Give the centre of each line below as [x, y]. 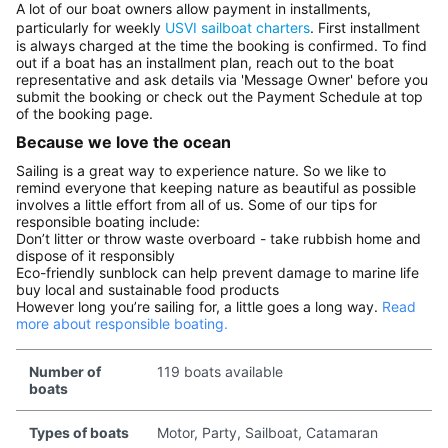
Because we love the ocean [123, 141]
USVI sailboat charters [237, 28]
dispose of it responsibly [95, 255]
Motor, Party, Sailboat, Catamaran [267, 432]
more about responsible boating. [122, 323]
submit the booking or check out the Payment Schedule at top [219, 97]
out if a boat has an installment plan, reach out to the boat [205, 63]
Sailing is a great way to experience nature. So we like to [201, 170]
